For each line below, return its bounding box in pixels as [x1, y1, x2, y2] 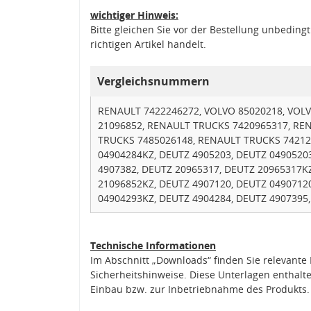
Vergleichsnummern [97, 73, 210, 89]
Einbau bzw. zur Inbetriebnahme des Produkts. [90, 282, 310, 296]
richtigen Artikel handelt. [90, 37, 206, 51]
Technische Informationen [90, 238, 216, 252]
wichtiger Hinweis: [90, 8, 178, 22]
